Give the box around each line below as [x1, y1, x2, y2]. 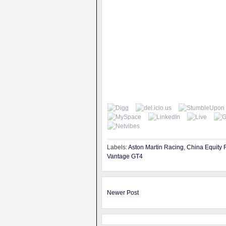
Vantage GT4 [107, 153, 143, 160]
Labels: [107, 144, 128, 151]
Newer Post [107, 189, 139, 196]
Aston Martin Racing [128, 144, 184, 151]
